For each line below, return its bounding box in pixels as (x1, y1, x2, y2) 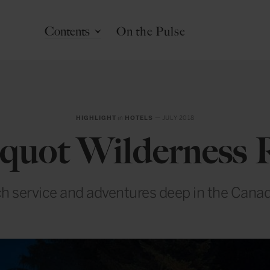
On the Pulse (116, 24, 186, 39)
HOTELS (125, 115, 154, 122)
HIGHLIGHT (75, 115, 116, 122)
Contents (45, 24, 90, 39)
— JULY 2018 (153, 115, 195, 122)
